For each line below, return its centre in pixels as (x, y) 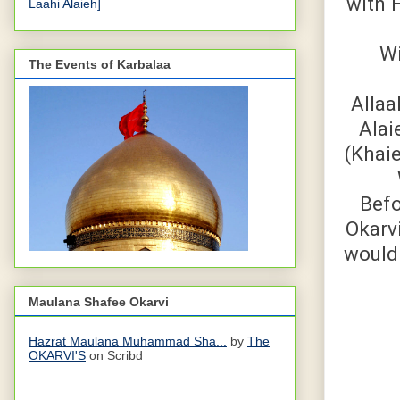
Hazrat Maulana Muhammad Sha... (128, 341)
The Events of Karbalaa (100, 65)
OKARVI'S (57, 355)
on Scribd (114, 355)
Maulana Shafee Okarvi (99, 301)
